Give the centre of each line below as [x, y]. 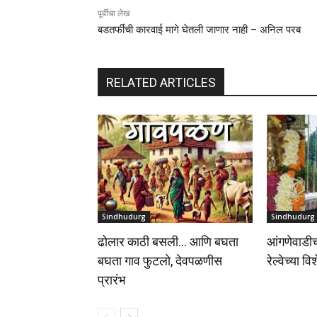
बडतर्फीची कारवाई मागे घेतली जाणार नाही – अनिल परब [199, 30]
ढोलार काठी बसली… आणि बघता [168, 242]
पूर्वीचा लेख [114, 14]
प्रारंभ [111, 280]
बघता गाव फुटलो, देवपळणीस [160, 261]
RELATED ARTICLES [161, 83]
